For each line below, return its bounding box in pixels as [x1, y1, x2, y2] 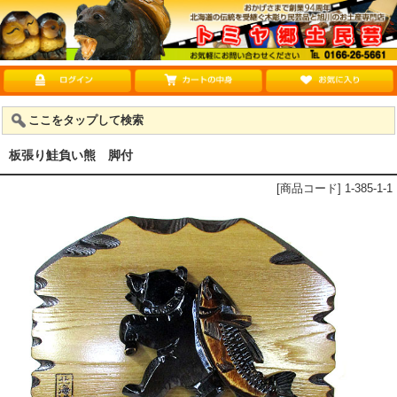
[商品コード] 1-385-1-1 [276, 182, 393, 195]
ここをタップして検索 [28, 113, 144, 127]
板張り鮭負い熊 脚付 [9, 148, 133, 162]
